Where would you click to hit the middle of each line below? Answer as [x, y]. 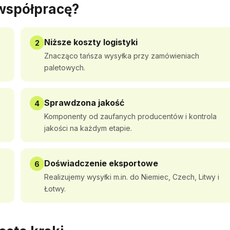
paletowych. [65, 68]
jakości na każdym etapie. [88, 128]
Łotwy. [55, 189]
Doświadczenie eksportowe [101, 163]
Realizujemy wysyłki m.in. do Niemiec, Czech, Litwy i [132, 177]
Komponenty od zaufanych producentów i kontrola [130, 116]
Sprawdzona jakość [84, 103]
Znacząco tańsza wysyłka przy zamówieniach [122, 56]
